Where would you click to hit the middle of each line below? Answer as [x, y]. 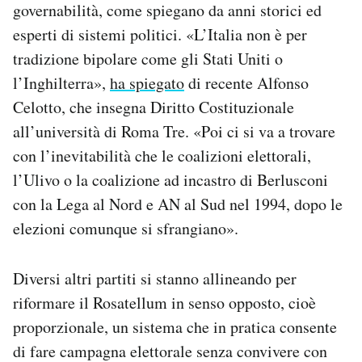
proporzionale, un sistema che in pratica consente [175, 327]
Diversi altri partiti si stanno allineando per [155, 279]
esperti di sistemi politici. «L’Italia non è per [160, 35]
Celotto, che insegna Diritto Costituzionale [154, 107]
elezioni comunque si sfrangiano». [126, 229]
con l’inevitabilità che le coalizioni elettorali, [162, 156]
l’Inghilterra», [61, 83]
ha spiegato [147, 83]
